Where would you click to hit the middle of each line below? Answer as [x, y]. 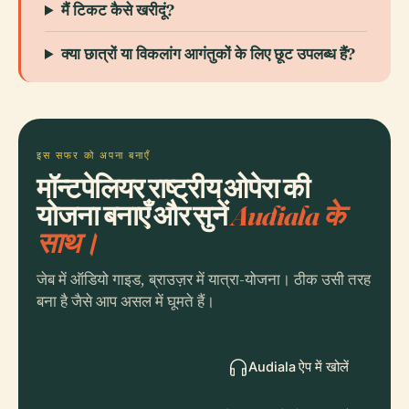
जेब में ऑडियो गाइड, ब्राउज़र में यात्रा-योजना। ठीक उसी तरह [204, 280]
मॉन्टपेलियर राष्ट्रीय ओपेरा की [173, 188]
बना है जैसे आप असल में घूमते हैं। [126, 302]
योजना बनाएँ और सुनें [134, 215]
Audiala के [287, 215]
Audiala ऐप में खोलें [299, 367]
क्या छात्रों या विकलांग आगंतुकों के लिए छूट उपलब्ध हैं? [209, 53]
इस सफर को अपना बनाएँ [94, 155]
